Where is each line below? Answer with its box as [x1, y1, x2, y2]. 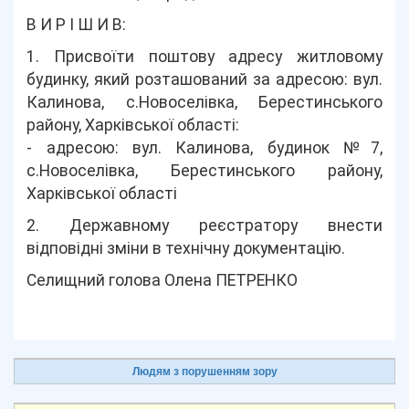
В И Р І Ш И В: [26, 16, 127, 34]
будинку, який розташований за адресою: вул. [26, 70, 383, 89]
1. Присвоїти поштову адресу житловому [26, 47, 383, 66]
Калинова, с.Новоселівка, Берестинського [26, 93, 383, 111]
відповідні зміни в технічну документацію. [26, 239, 346, 257]
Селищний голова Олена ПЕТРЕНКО [26, 271, 299, 289]
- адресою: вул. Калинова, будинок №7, [26, 139, 383, 157]
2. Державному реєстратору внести [26, 216, 383, 235]
